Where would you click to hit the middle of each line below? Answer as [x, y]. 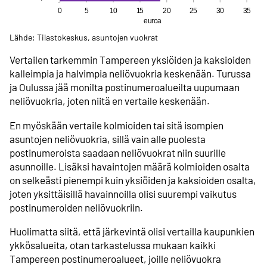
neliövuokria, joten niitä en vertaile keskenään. [110, 101]
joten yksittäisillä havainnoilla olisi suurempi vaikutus [123, 193]
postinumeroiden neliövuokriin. [76, 207]
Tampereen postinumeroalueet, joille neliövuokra [115, 258]
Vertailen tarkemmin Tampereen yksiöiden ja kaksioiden [130, 60]
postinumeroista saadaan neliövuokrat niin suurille [118, 152]
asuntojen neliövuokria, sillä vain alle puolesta [108, 139]
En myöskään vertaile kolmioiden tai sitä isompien [117, 125]
